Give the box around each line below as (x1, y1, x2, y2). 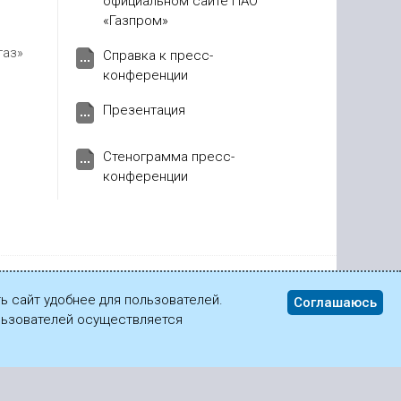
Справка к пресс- (102, 47, 213, 64)
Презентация (102, 102, 185, 118)
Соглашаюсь (294, 294, 377, 311)
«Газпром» (102, 13, 168, 29)
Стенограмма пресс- (102, 149, 235, 165)
